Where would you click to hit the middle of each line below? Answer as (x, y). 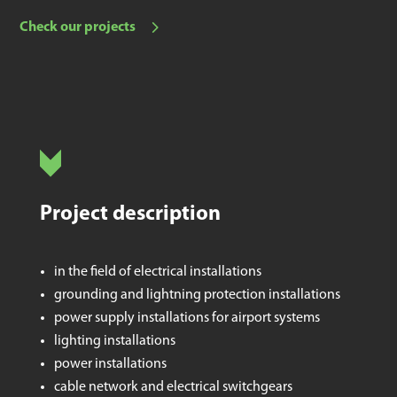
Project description (130, 214)
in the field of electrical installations (157, 272)
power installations (110, 364)
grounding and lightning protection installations (197, 295)
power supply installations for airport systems (187, 318)
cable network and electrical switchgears (173, 387)
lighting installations (114, 341)
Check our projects (78, 27)
